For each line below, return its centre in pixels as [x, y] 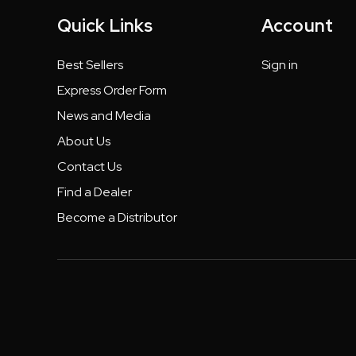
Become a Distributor [117, 217]
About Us [84, 141]
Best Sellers [90, 65]
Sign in [280, 65]
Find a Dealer [95, 192]
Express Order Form [112, 90]
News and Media [104, 116]
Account [297, 26]
